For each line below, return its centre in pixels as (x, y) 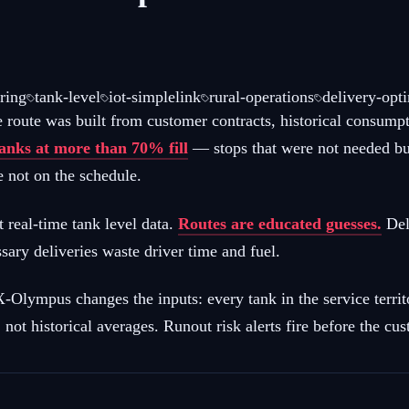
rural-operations (262, 97)
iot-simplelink (155, 97)
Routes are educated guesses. (280, 223)
